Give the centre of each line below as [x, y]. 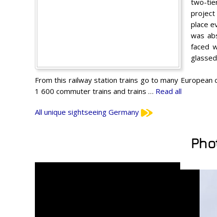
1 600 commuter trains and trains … [95, 91]
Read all [169, 91]
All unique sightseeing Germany [88, 112]
